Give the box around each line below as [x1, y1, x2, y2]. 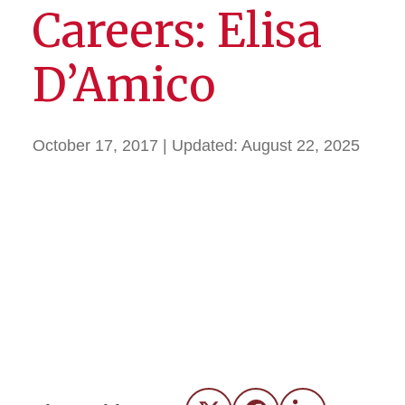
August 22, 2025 [241, 137, 360, 155]
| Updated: [163, 137, 241, 155]
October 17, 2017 [33, 137, 158, 155]
